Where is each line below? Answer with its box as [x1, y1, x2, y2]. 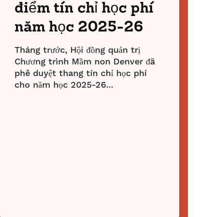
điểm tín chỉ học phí [14, 1, 154, 16]
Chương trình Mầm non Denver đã [14, 56, 155, 67]
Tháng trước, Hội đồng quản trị [14, 45, 140, 56]
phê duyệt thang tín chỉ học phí [14, 68, 147, 79]
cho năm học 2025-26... [14, 79, 113, 91]
